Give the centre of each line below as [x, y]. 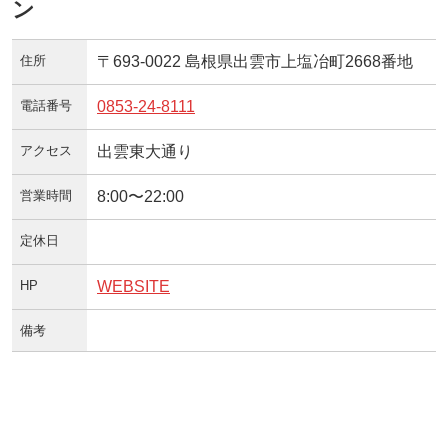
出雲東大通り [145, 151]
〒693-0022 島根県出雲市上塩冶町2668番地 [255, 61]
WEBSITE [133, 286]
